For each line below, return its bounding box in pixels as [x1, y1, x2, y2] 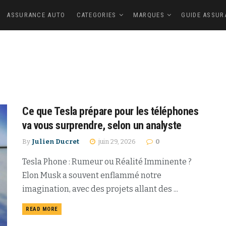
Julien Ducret [32, 138, 79, 145]
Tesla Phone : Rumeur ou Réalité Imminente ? [22, 157, 192, 166]
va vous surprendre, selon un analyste [22, 119, 182, 132]
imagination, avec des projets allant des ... [22, 184, 178, 194]
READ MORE [26, 206, 58, 212]
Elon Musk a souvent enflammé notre [22, 171, 161, 180]
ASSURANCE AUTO [7, 11, 66, 19]
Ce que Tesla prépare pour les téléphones [22, 105, 199, 118]
